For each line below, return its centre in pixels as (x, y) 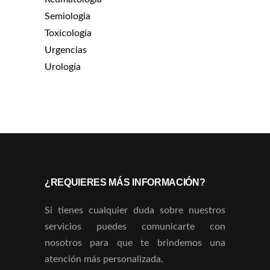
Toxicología (68, 33)
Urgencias (66, 50)
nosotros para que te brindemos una (135, 243)
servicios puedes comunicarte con (135, 226)
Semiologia (67, 16)
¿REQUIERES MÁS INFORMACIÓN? (125, 182)
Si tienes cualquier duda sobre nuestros (135, 210)
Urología (63, 67)
